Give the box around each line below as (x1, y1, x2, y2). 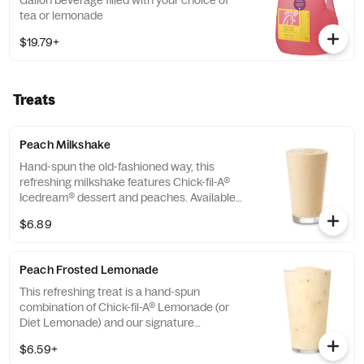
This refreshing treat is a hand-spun (19, 284, 200, 299)
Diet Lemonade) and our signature (19, 315, 194, 330)
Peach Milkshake (19, 137, 111, 152)
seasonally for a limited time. (19, 206, 163, 220)
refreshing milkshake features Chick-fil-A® (19, 175, 231, 189)
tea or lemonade (19, 8, 103, 23)
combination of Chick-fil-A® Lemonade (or (19, 300, 230, 314)
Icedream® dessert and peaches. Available (19, 190, 236, 205)
